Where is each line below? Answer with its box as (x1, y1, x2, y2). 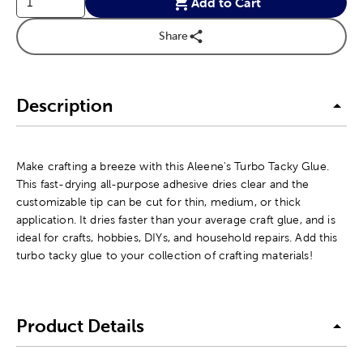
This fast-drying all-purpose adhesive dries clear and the (16, 177, 310, 190)
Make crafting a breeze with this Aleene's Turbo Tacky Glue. (16, 159, 329, 173)
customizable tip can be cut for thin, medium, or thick (16, 194, 301, 208)
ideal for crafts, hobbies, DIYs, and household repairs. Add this (16, 230, 338, 244)
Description (16, 96, 113, 117)
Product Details (16, 316, 144, 337)
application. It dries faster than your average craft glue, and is (16, 212, 335, 226)
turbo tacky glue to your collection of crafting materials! (16, 248, 313, 262)
